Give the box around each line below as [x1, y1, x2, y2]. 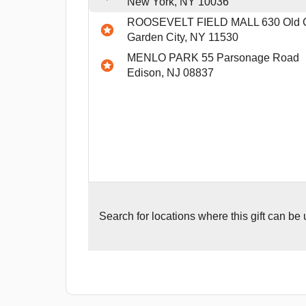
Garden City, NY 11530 [127, 31, 238, 44]
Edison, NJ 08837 [127, 67, 214, 79]
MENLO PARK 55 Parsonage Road [127, 52, 299, 64]
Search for [99, 210, 152, 223]
